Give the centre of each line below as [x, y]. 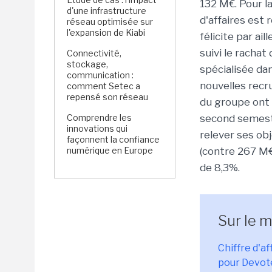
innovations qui [97, 128]
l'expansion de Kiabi [107, 32]
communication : [100, 75]
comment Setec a [104, 86]
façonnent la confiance [113, 139]
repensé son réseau [107, 97]
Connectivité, [94, 53]
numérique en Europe [110, 150]
